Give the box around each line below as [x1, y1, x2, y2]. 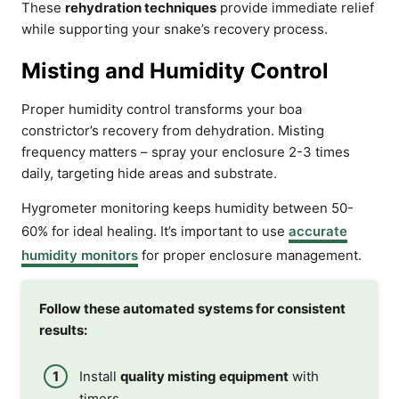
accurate [289, 223, 347, 240]
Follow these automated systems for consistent [39, 300, 346, 317]
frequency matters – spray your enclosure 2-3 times [21, 143, 350, 160]
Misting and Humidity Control [21, 58, 329, 84]
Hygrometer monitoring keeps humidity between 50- [21, 199, 354, 216]
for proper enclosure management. [138, 247, 362, 264]
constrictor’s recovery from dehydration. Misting [21, 122, 324, 139]
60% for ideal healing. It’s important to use [21, 223, 289, 240]
